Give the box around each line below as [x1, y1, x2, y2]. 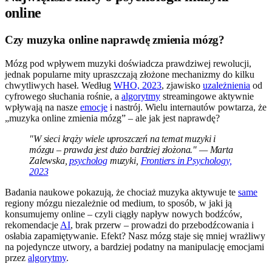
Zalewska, [29, 155, 70, 166]
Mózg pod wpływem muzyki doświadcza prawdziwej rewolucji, [5, 58, 251, 69]
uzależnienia [203, 80, 250, 90]
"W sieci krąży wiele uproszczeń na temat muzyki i [29, 133, 216, 144]
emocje [80, 101, 107, 112]
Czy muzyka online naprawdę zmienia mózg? [5, 33, 225, 47]
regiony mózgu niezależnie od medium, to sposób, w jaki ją [5, 197, 232, 208]
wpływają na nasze [5, 101, 80, 112]
